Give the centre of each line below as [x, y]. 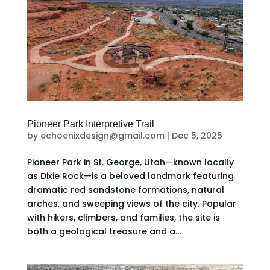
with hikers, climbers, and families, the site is [123, 217]
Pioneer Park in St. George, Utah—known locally [130, 162]
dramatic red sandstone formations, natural [125, 190]
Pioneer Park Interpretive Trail [90, 124]
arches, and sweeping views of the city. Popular [131, 203]
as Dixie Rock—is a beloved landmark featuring [130, 176]
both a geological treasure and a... [104, 231]
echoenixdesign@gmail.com [102, 135]
